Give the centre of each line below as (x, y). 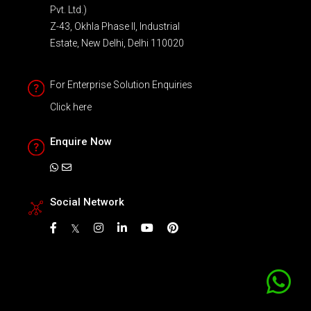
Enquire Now (81, 141)
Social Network (87, 202)
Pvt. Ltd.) (69, 9)
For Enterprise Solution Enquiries (121, 84)
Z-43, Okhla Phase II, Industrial (115, 26)
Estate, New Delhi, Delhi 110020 (117, 43)
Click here (71, 107)
